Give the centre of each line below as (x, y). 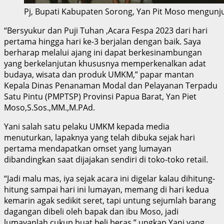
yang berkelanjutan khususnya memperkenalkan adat (105, 63)
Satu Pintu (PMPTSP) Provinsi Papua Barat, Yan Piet (100, 96)
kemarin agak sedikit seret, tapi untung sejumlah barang (110, 200)
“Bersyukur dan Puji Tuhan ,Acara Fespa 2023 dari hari (106, 30)
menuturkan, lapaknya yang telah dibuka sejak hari (99, 137)
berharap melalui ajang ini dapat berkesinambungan (103, 52)
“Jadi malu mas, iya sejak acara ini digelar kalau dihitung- (109, 178)
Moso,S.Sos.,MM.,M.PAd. (49, 107)
